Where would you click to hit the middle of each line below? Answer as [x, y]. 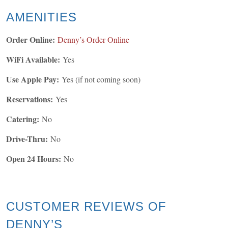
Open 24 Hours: [34, 159]
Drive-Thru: [27, 139]
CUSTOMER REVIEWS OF [86, 207]
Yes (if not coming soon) [102, 79]
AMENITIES [41, 17]
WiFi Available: [33, 60]
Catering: [23, 119]
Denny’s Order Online [93, 40]
